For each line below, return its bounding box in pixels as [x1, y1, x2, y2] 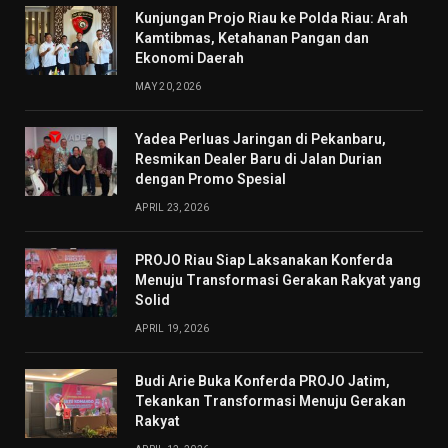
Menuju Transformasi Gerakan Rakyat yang [135, 272, 421, 289]
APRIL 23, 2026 [135, 202, 210, 214]
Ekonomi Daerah [135, 50, 244, 67]
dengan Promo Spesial [135, 171, 286, 188]
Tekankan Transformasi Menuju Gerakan [135, 393, 406, 410]
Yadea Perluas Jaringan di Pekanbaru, [135, 131, 386, 148]
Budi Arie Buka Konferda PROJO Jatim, [135, 373, 390, 390]
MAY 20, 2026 [135, 81, 202, 93]
